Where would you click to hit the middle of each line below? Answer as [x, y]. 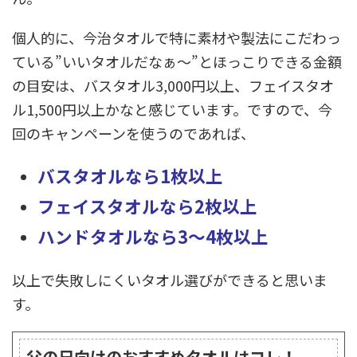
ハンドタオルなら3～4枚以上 [153, 236]
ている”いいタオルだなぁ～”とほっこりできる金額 [177, 62]
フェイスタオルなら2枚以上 [147, 206]
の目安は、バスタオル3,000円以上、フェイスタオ [173, 86]
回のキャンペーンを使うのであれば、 [133, 133]
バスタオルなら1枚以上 [130, 175]
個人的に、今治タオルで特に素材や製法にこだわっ [177, 38]
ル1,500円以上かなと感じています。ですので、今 [172, 110]
